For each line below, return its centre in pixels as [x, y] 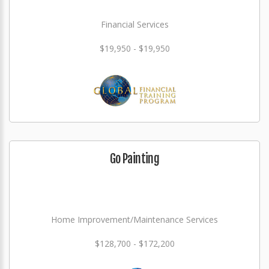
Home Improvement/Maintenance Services [134, 219]
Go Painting [134, 159]
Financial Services [134, 24]
